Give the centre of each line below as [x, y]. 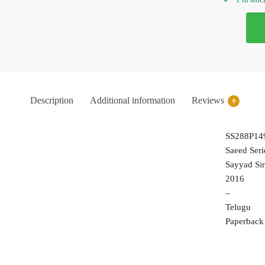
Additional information [132, 100]
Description [52, 100]
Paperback [244, 221]
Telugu [238, 207]
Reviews [208, 100]
